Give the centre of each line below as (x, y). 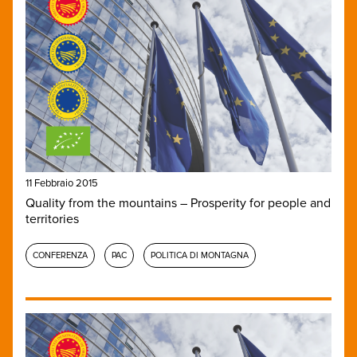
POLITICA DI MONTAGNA (200, 255)
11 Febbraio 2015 (62, 183)
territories (52, 219)
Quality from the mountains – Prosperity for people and (178, 203)
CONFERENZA (60, 255)
